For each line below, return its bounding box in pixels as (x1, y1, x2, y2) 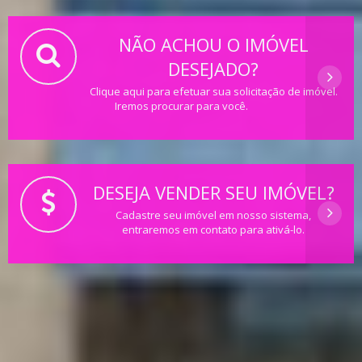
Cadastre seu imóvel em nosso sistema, (116, 207, 311, 222)
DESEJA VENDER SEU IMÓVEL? (92, 179, 335, 204)
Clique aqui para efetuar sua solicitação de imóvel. (89, 83, 338, 99)
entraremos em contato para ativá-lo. (122, 221, 305, 237)
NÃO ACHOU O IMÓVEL (118, 32, 309, 57)
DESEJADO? (168, 56, 259, 81)
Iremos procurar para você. (114, 98, 248, 113)
